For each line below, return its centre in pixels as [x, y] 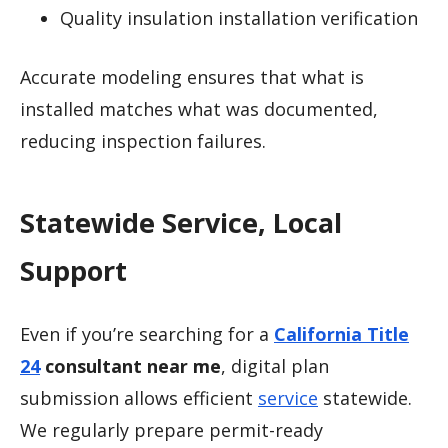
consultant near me [130, 365]
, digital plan [275, 365]
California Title [341, 333]
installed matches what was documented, [199, 108]
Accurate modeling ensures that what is [192, 76]
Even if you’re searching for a [147, 333]
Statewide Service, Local [181, 223]
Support [73, 271]
